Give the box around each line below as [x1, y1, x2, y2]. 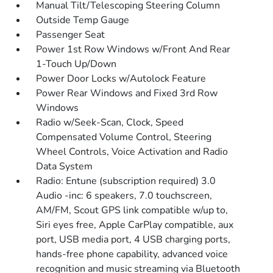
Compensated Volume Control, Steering [36, 130, 212, 144]
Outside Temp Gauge [36, 13, 130, 27]
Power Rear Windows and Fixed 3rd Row [36, 87, 218, 101]
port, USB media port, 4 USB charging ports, [36, 233, 231, 247]
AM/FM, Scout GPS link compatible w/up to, [36, 204, 229, 218]
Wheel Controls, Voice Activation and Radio [36, 145, 229, 159]
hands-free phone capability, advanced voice [36, 247, 229, 261]
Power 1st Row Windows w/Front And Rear [36, 43, 231, 57]
